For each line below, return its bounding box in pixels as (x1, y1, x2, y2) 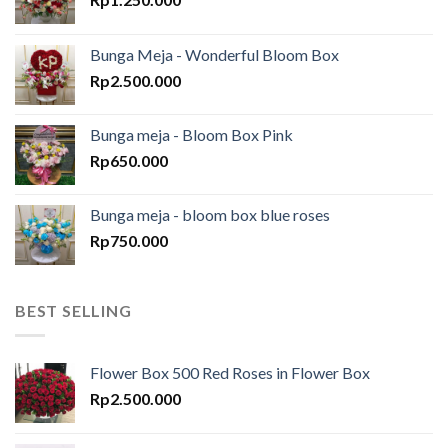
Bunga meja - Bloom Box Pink (90, 125, 293, 145)
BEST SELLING (15, 301, 132, 321)
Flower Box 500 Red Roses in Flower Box (90, 362, 370, 382)
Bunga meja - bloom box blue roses (90, 205, 330, 225)
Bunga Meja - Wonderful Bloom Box (90, 45, 339, 65)
